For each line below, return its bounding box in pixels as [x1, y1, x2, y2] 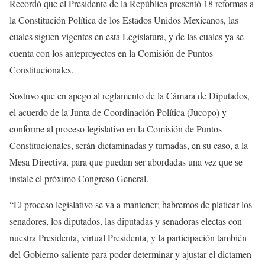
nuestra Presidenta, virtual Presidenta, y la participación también [9, 231, 247, 244]
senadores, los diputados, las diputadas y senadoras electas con [9, 214, 242, 227]
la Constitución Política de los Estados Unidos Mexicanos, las [9, 13, 238, 26]
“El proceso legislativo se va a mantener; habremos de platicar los [9, 198, 252, 211]
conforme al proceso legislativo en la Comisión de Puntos [9, 122, 222, 135]
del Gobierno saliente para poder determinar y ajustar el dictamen [9, 247, 251, 260]
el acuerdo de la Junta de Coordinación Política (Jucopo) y [9, 105, 227, 118]
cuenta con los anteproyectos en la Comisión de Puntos [9, 46, 213, 59]
